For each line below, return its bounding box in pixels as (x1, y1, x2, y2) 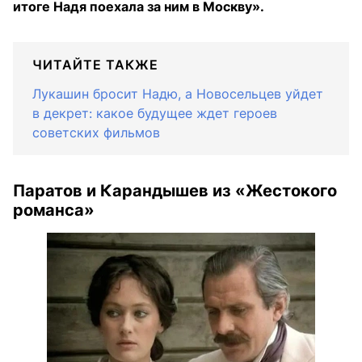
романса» (13, 200, 95, 220)
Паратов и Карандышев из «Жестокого (13, 181, 337, 200)
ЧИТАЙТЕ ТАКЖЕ (32, 57, 158, 73)
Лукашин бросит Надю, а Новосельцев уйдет (32, 86, 323, 102)
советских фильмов (32, 124, 160, 141)
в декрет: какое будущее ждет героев (32, 105, 277, 121)
